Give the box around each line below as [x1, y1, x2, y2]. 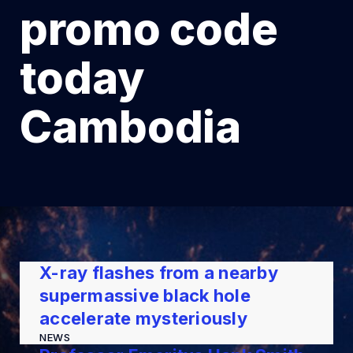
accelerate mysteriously [39, 308, 247, 329]
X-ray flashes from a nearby [39, 262, 278, 283]
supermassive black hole [39, 285, 251, 306]
